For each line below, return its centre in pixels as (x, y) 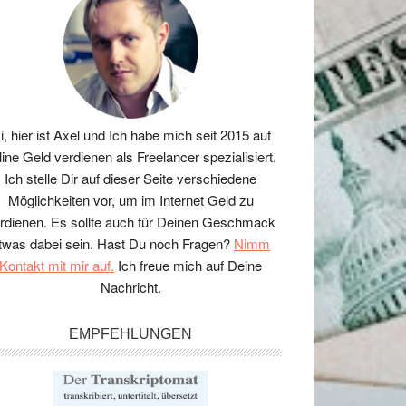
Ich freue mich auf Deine (188, 265)
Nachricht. (130, 286)
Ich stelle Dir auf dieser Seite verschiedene (130, 178)
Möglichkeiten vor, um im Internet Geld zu (130, 199)
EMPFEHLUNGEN (130, 333)
